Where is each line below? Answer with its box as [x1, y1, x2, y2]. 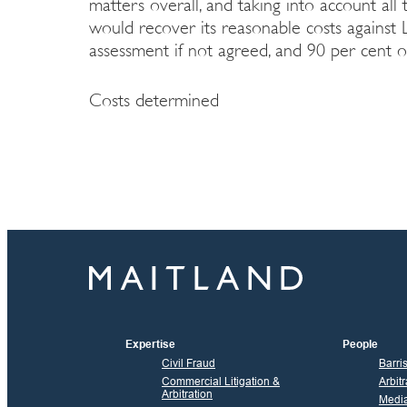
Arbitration [162, 387, 213, 401]
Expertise [125, 337, 175, 351]
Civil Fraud [162, 356, 215, 370]
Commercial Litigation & [162, 374, 280, 388]
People [342, 337, 378, 351]
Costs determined [89, 89, 219, 111]
